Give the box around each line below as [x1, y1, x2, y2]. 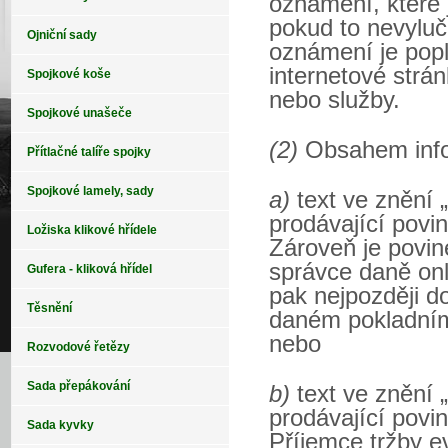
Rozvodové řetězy [27, 340, 130, 354]
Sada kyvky [27, 418, 94, 432]
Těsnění [27, 301, 72, 315]
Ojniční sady [27, 28, 97, 42]
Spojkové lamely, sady [27, 184, 154, 198]
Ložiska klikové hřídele [27, 223, 157, 237]
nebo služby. [268, 86, 400, 113]
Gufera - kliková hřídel [27, 262, 152, 276]
